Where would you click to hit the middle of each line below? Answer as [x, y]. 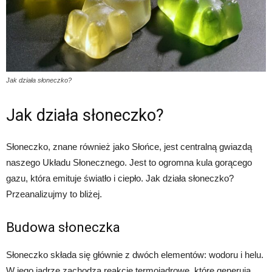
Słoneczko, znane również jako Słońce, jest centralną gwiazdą [129, 147]
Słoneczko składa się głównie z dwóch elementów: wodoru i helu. [135, 255]
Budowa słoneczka [63, 228]
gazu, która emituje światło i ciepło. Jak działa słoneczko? [120, 178]
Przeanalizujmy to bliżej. [54, 194]
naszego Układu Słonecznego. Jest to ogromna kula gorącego [129, 163]
